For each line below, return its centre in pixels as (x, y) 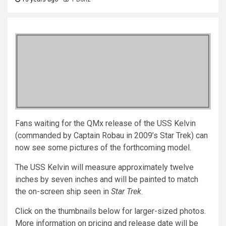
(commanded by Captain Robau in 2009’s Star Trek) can (111, 135)
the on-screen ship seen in (63, 191)
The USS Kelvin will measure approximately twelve (104, 167)
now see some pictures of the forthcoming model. (103, 147)
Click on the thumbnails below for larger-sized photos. (110, 211)
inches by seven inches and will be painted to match (107, 179)
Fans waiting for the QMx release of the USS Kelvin (105, 123)
